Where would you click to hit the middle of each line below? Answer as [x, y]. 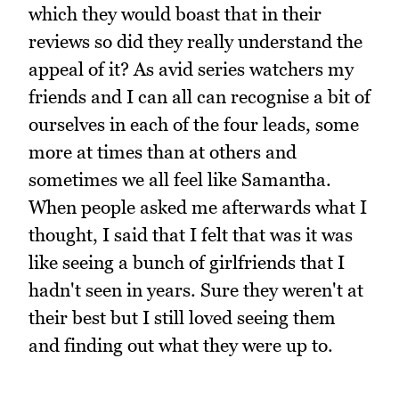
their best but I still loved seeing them [182, 318]
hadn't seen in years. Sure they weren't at [196, 290]
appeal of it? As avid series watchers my [191, 69]
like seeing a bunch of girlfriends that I [187, 263]
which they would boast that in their [175, 14]
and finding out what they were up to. [181, 346]
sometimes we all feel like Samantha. [180, 180]
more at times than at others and [163, 152]
